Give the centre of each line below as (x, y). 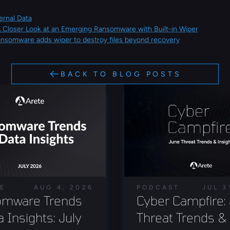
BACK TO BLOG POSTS (121, 74)
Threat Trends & (182, 217)
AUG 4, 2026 (63, 187)
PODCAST (158, 187)
